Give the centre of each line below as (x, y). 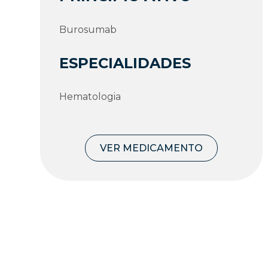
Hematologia (90, 96)
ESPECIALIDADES (125, 63)
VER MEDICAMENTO (152, 148)
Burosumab (88, 29)
